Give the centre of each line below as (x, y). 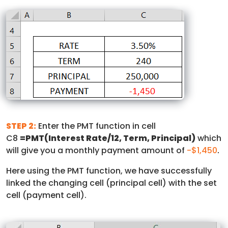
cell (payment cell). (46, 195)
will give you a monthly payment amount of (96, 150)
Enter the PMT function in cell (96, 126)
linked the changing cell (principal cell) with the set (111, 183)
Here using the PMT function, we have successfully (109, 170)
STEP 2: (21, 126)
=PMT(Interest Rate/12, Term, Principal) (108, 138)
